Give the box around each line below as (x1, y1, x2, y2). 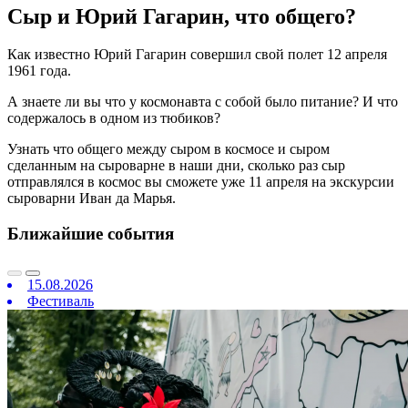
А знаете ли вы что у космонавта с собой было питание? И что (7, 93, 398, 109)
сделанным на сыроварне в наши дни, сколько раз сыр (7, 157, 345, 173)
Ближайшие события (7, 223, 174, 243)
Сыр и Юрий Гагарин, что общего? (7, 5, 356, 29)
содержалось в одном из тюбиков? (7, 109, 220, 126)
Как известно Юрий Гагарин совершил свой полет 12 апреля (7, 46, 387, 62)
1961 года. (7, 62, 71, 78)
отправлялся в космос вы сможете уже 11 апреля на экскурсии (7, 173, 394, 189)
